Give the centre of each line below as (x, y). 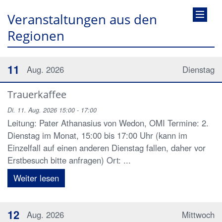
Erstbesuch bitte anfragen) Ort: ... (69, 160)
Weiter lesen (36, 178)
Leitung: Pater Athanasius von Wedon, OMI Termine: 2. (108, 123)
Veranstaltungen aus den (82, 19)
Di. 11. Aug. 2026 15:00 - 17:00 (52, 110)
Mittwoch (198, 215)
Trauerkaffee (37, 94)
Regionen (36, 36)
